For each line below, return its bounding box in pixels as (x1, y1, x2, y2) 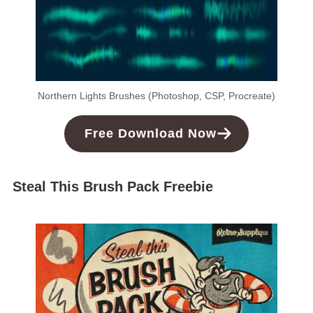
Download (118, 126, 184, 141)
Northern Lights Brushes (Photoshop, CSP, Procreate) (38, 89, 275, 101)
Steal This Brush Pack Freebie (12, 178, 213, 194)
